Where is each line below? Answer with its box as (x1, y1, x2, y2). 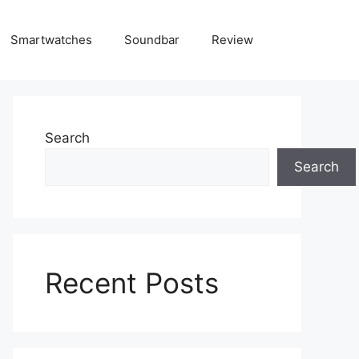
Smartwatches (10, 32, 92, 47)
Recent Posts (45, 266, 219, 300)
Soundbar (124, 32, 179, 47)
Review (212, 32, 253, 47)
